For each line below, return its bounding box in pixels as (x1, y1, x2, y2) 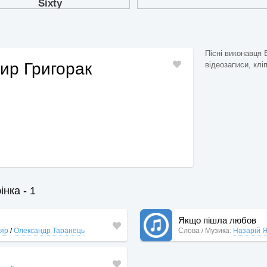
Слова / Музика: (178, 226, 232, 235)
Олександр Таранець (14, 226, 85, 235)
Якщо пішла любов (178, 215, 257, 225)
